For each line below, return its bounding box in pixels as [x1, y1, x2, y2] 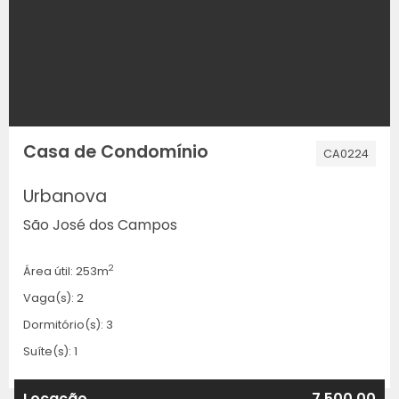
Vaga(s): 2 [23, 289, 84, 305]
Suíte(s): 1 [23, 343, 77, 359]
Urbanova [23, 183, 107, 208]
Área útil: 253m [23, 263, 109, 279]
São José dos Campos [23, 214, 177, 235]
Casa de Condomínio [23, 139, 208, 164]
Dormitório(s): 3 [23, 316, 113, 332]
